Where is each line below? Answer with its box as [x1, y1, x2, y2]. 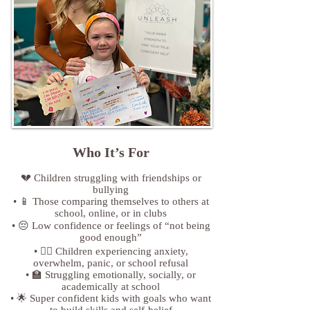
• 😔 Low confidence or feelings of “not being [11, 219, 210, 231]
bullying [93, 183, 129, 195]
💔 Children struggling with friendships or [20, 172, 201, 183]
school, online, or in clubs [55, 207, 167, 219]
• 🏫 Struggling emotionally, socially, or [26, 268, 196, 280]
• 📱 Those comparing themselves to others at [12, 195, 209, 207]
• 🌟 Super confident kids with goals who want [10, 292, 211, 304]
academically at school [62, 280, 160, 292]
